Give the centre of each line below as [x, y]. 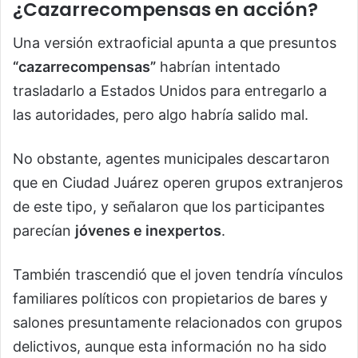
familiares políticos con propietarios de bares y [170, 299]
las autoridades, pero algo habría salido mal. [161, 115]
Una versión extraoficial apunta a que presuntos [175, 43]
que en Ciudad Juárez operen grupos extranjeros [178, 183]
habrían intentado [218, 67]
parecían [44, 231]
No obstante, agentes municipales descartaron [171, 159]
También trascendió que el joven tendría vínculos [178, 275]
